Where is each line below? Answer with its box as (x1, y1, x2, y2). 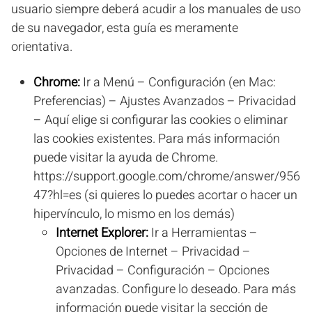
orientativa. (11, 38, 72, 56)
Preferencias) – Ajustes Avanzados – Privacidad (33, 92, 296, 111)
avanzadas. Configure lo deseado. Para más (56, 280, 296, 299)
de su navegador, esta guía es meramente (11, 19, 238, 38)
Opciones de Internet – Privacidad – (56, 242, 251, 261)
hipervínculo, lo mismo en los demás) (33, 205, 235, 224)
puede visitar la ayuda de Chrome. (33, 148, 218, 167)
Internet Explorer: (56, 224, 151, 242)
